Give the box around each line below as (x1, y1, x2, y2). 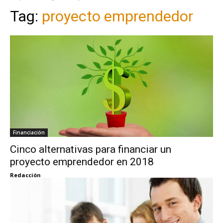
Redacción (10, 171, 41, 179)
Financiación (13, 128, 45, 136)
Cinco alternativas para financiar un (10, 143, 171, 155)
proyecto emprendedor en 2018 (10, 155, 154, 168)
